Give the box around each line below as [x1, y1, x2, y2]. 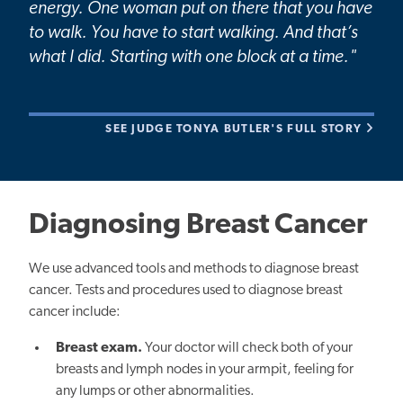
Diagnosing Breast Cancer [29, 211, 367, 240]
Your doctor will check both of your [142, 341, 354, 355]
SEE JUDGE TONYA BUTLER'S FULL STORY [105, 123, 366, 135]
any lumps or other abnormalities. [56, 384, 255, 399]
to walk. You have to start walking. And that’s [29, 24, 358, 42]
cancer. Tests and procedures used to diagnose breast [29, 283, 343, 298]
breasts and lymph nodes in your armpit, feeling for [56, 363, 354, 377]
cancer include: [29, 305, 121, 319]
